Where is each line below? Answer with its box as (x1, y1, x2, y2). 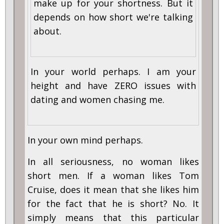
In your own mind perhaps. (27, 134, 143, 146)
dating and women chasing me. (30, 93, 167, 106)
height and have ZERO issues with (30, 79, 196, 92)
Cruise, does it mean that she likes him (27, 183, 199, 196)
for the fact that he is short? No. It (27, 197, 199, 210)
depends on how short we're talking (33, 11, 193, 23)
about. (33, 25, 61, 37)
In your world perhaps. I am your (30, 65, 196, 78)
